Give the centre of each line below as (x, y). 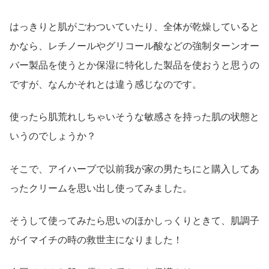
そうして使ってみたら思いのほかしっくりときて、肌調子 (134, 221)
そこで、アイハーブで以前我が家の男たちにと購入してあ (134, 169)
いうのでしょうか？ (53, 136)
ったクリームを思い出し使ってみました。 (101, 188)
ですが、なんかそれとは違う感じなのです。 (106, 84)
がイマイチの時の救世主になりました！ (96, 240)
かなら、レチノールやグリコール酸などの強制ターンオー (134, 46)
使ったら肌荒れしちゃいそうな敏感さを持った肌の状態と (134, 117)
